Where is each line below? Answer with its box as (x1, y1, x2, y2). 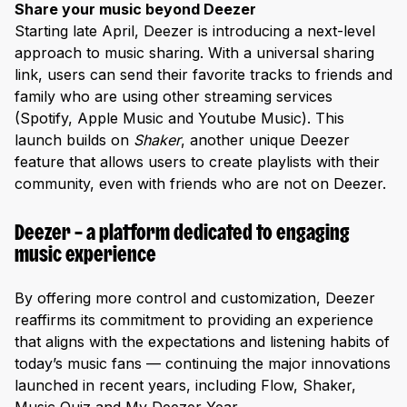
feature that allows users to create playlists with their (15, 152, 380, 171)
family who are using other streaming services (15, 86, 333, 105)
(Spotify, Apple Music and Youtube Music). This (15, 108, 344, 127)
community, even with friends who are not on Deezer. (15, 174, 386, 193)
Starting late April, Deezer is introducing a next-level (15, 21, 375, 40)
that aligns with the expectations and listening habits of (15, 333, 390, 352)
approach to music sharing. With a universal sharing (15, 43, 374, 62)
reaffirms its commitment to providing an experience (15, 311, 373, 330)
